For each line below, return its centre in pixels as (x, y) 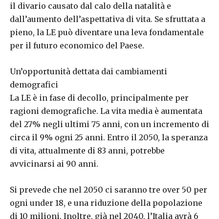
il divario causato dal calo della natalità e (90, 6)
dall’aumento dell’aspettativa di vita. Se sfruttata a (108, 19)
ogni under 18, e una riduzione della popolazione (106, 203)
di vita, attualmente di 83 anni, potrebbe (87, 151)
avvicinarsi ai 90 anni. (54, 164)
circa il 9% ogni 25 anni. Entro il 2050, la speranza (109, 137)
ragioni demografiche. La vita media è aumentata (106, 111)
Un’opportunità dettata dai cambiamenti (88, 71)
